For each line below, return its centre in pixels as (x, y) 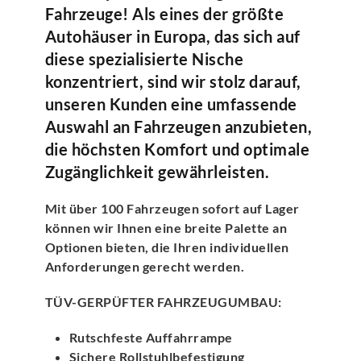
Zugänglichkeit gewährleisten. (157, 171)
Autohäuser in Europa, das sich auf (172, 36)
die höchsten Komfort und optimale (177, 149)
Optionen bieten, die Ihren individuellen (167, 247)
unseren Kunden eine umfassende (171, 104)
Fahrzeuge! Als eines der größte (164, 13)
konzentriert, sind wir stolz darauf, (173, 81)
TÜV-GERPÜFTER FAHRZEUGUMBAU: (163, 301)
